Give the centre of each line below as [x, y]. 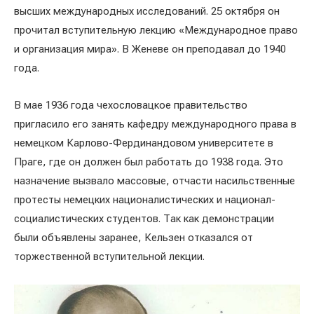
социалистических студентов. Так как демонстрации [144, 218]
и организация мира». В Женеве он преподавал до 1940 [150, 49]
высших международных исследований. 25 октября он [147, 11]
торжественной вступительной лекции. [109, 256]
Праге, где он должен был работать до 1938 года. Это [149, 162]
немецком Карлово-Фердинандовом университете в [144, 143]
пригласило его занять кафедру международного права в [155, 124]
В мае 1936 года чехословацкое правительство [131, 105]
